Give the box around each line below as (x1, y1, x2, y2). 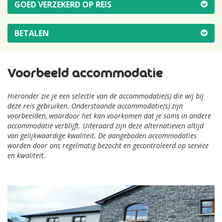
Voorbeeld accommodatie (7, 67, 163, 81)
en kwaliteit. (7, 151, 46, 161)
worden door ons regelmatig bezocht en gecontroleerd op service (7, 141, 209, 151)
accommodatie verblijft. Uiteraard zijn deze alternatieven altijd (7, 121, 204, 131)
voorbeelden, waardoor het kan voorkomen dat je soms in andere (7, 111, 211, 121)
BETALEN (14, 28, 49, 39)
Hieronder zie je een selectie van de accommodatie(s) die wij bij (7, 91, 204, 101)
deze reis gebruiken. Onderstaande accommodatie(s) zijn (7, 101, 183, 111)
